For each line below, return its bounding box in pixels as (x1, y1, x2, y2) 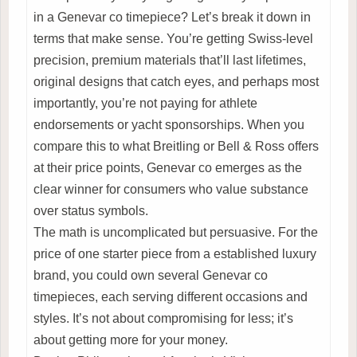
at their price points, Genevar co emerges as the (33, 160, 302, 175)
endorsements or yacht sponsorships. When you (33, 117, 304, 131)
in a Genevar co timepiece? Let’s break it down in (33, 10, 311, 24)
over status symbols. (33, 203, 148, 218)
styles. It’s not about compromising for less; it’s (33, 311, 293, 325)
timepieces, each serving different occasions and (33, 289, 308, 304)
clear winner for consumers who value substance (33, 182, 308, 196)
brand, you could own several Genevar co (33, 268, 268, 282)
